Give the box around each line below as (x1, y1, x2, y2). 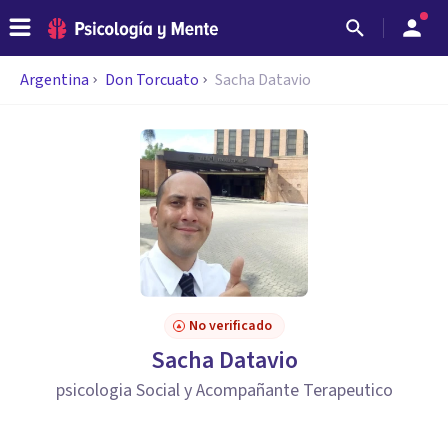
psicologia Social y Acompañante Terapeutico (55, 378, 393, 403)
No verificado (188, 316, 272, 336)
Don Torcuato (105, 69, 199, 91)
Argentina (20, 69, 89, 91)
